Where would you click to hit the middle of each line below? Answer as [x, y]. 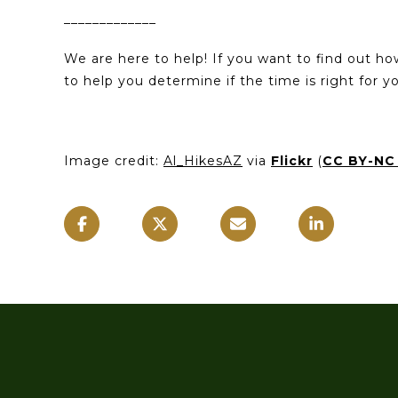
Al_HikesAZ [203, 161]
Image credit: [114, 161]
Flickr [292, 161]
